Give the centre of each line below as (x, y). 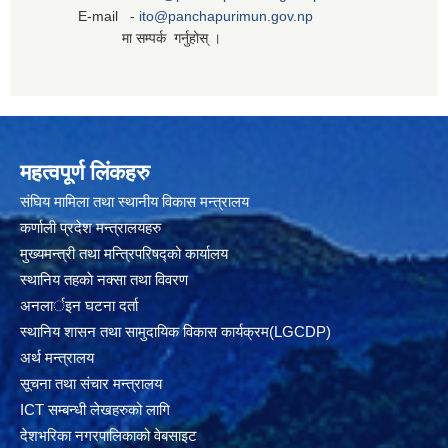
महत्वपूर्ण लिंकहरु (85, 172)
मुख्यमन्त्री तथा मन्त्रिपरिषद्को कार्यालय (124, 253)
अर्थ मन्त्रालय (57, 357)
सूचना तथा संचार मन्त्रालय (91, 383)
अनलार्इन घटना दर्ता (79, 305)
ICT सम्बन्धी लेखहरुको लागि (95, 409)
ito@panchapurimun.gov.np (226, 15)
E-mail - (84, 15)
